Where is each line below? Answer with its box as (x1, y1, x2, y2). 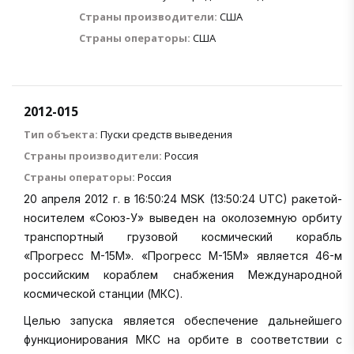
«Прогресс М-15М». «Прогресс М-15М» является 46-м (24, 248, 342, 262)
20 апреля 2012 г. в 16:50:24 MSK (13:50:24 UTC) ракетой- (24, 191, 342, 205)
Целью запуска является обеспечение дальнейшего (24, 313, 342, 327)
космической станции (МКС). (24, 286, 183, 300)
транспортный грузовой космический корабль (24, 229, 342, 243)
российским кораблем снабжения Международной (24, 267, 342, 281)
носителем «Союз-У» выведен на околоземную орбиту (24, 210, 342, 224)
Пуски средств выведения (100, 126, 232, 141)
